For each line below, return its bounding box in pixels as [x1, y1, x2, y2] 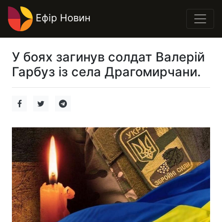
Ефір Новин [33, 12, 91, 24]
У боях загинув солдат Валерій [12, 49, 205, 64]
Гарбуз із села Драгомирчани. [12, 64, 201, 79]
